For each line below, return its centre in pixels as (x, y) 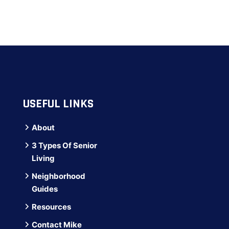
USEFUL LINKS (58, 104)
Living (43, 158)
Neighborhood (58, 176)
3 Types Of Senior (64, 145)
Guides (44, 189)
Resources (51, 207)
